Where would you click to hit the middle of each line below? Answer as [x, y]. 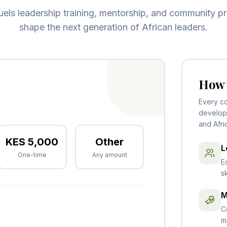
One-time [32, 155]
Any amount [109, 155]
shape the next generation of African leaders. [113, 27]
